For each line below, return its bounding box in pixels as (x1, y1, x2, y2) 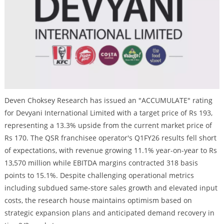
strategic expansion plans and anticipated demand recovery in (4, 207, 214, 217)
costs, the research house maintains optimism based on (4, 195, 192, 205)
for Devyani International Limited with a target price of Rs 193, (4, 107, 212, 117)
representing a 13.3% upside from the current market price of (4, 120, 212, 130)
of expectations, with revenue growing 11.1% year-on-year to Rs (4, 145, 217, 155)
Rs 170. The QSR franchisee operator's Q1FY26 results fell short (4, 132, 216, 142)
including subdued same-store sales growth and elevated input (4, 182, 217, 192)
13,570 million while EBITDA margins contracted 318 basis (4, 157, 198, 167)
